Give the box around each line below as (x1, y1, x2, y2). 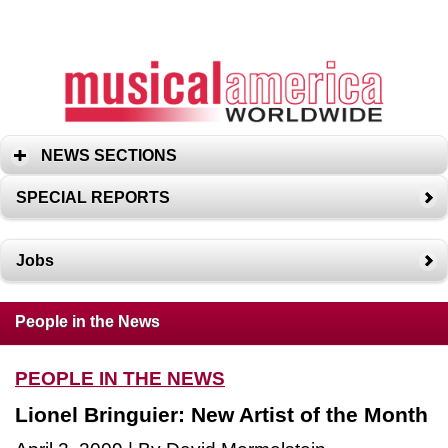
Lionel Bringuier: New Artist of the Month (15, 402, 428, 426)
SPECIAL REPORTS (16, 188, 170, 206)
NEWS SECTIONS (41, 146, 177, 164)
